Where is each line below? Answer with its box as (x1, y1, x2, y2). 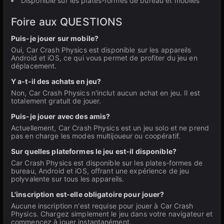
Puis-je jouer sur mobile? (11, 34, 98, 42)
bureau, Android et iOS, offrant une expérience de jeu (11, 166, 189, 175)
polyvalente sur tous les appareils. (11, 174, 124, 183)
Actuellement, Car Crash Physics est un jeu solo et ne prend (11, 123, 209, 132)
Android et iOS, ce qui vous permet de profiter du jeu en (11, 53, 197, 62)
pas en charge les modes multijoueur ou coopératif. (11, 131, 180, 140)
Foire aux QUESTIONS (11, 15, 123, 28)
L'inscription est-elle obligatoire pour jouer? (11, 190, 164, 198)
